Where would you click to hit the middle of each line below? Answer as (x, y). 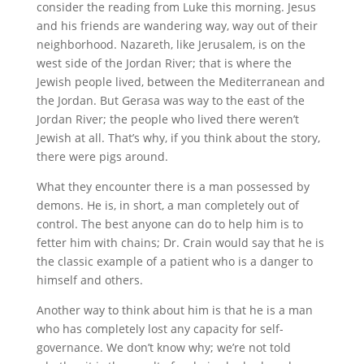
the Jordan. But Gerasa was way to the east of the (170, 100)
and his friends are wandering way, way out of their (177, 26)
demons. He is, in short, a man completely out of (167, 205)
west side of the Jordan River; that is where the (164, 63)
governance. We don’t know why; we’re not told (163, 347)
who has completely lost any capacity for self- (160, 329)
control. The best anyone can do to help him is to (169, 224)
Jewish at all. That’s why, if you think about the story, (178, 138)
